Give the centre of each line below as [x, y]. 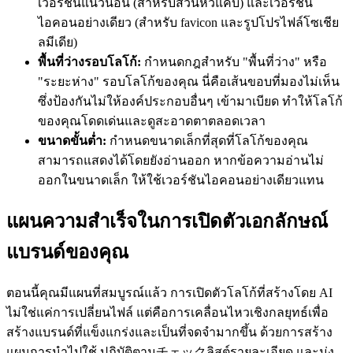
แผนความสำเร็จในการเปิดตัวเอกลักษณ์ [167, 221]
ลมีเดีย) [58, 42]
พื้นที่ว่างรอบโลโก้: [89, 61]
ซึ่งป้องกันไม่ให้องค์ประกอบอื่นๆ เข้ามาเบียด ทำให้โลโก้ [190, 101]
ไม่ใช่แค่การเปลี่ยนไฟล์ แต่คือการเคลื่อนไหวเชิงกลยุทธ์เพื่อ [167, 312]
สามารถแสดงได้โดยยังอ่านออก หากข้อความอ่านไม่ [181, 160]
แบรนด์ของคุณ [67, 252]
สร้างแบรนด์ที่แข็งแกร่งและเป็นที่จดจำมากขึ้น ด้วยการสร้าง [169, 332]
